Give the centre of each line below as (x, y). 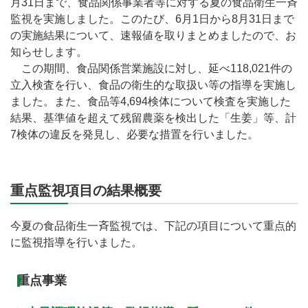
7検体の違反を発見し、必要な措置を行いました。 (134, 134)
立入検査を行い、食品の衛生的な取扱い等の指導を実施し (153, 85)
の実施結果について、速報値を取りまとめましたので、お (153, 35)
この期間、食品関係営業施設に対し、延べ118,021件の (151, 68)
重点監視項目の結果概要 (86, 190)
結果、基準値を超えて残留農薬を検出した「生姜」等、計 (153, 118)
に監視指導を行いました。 (76, 242)
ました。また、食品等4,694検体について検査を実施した (151, 101)
